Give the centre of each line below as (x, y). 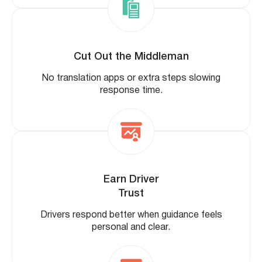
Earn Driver (131, 180)
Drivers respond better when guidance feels (131, 216)
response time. (131, 91)
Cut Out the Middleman (131, 57)
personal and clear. (131, 228)
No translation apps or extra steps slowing (131, 79)
